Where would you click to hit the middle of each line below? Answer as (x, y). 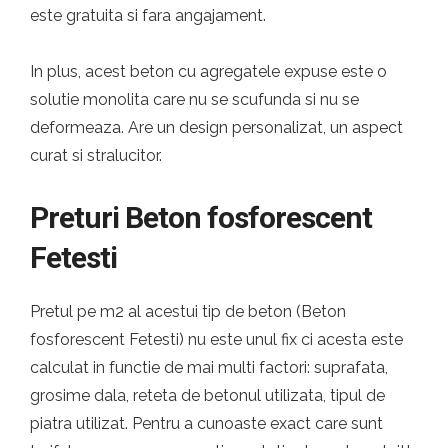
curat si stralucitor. (96, 155)
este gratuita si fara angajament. (148, 15)
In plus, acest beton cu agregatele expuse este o (208, 71)
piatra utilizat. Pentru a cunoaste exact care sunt (206, 423)
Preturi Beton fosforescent (201, 217)
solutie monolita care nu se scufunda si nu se (194, 99)
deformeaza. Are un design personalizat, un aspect (216, 127)
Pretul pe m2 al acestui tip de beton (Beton (188, 311)
